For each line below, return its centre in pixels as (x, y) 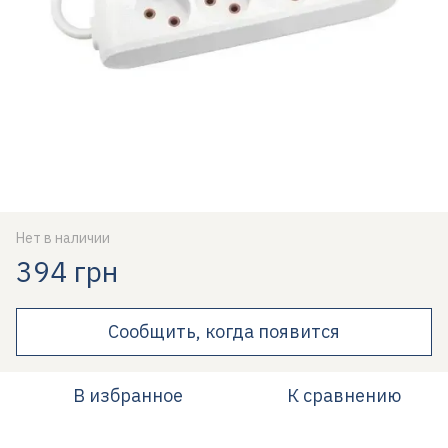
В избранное (128, 395)
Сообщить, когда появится (224, 331)
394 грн (67, 271)
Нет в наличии (63, 238)
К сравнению (344, 395)
